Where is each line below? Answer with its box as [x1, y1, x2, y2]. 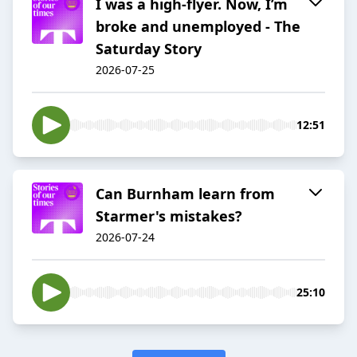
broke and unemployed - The [96, 17, 300, 37]
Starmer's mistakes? [96, 206, 242, 226]
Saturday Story [96, 39, 202, 59]
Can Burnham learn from [96, 184, 275, 204]
